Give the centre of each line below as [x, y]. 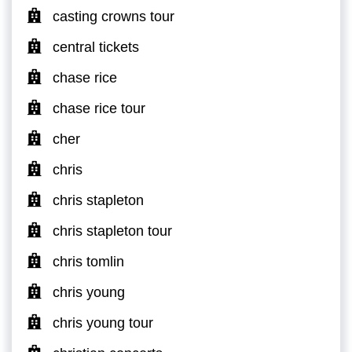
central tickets [96, 48]
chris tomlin [88, 262]
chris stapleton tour [112, 231]
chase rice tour [99, 109]
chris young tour [103, 323]
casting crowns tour [114, 17]
